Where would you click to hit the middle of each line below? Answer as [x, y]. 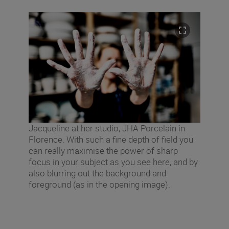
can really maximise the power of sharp [103, 150]
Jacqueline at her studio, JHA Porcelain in [107, 128]
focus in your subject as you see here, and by [113, 162]
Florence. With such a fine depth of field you [111, 139]
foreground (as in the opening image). [99, 184]
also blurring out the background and [97, 173]
